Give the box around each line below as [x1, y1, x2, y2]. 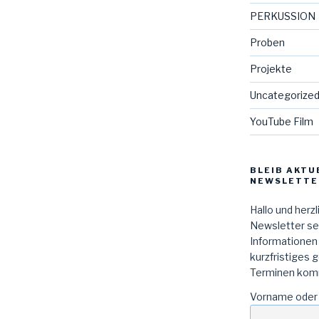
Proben [249, 36, 285, 48]
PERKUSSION [249, 9, 315, 22]
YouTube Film [249, 115, 313, 127]
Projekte [249, 62, 292, 75]
